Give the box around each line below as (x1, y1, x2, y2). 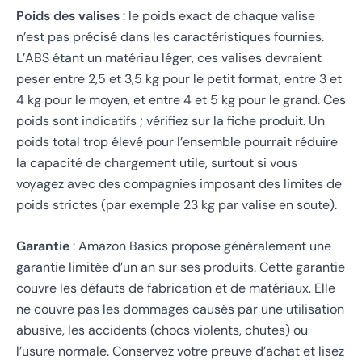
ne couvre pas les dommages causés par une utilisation (16, 301, 344, 318)
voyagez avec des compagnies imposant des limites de (16, 175, 342, 192)
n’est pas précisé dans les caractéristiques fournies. (16, 27, 324, 45)
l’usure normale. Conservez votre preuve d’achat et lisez (16, 343, 344, 360)
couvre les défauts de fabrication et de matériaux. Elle (16, 280, 335, 297)
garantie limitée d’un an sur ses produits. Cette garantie (16, 259, 345, 276)
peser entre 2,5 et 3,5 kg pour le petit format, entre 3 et (16, 69, 342, 87)
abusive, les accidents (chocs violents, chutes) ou (16, 322, 308, 339)
